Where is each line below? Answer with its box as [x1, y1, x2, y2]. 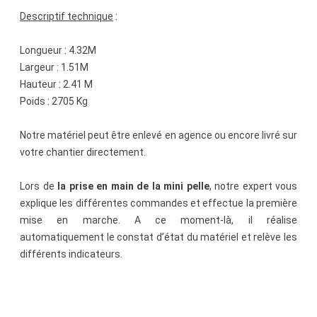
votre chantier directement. [20, 146, 146, 158]
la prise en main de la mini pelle [57, 180, 209, 192]
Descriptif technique [20, 11, 113, 23]
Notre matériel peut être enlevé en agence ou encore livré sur [20, 129, 297, 142]
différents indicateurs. [20, 248, 122, 260]
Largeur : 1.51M [20, 62, 88, 74]
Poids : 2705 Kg [20, 96, 88, 108]
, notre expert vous [209, 180, 297, 192]
